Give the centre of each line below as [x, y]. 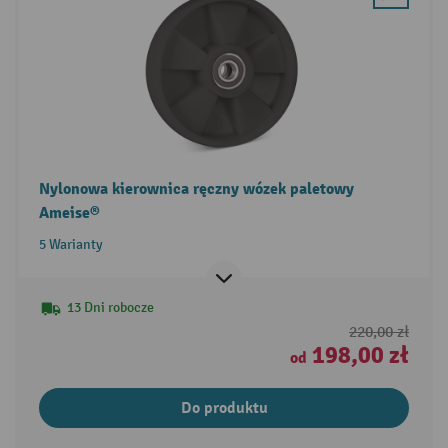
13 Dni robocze [110, 308]
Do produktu [224, 408]
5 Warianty [70, 245]
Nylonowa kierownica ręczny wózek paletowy [196, 189]
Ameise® [69, 213]
